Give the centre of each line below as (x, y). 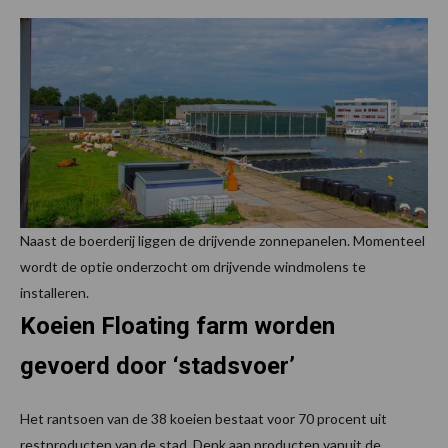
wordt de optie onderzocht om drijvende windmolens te (193, 266)
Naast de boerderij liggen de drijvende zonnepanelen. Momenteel (222, 240)
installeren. (54, 292)
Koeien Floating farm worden (177, 325)
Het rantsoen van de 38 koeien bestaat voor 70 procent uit (203, 418)
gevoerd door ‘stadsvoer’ (157, 365)
